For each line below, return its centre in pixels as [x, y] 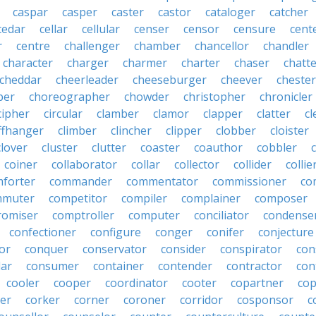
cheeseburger [170, 80]
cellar [54, 29]
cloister [290, 130]
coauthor [218, 147]
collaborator [84, 164]
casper [80, 12]
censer [152, 29]
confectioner [43, 232]
